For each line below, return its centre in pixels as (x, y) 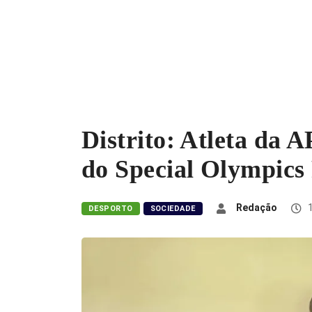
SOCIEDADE (173, 209)
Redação (256, 208)
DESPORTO (111, 209)
